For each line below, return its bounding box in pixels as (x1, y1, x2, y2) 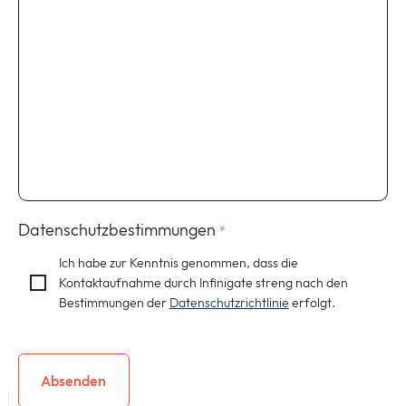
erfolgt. (288, 295, 335, 312)
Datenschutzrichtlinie (169, 295, 289, 312)
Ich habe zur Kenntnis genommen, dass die (58, 255, 298, 272)
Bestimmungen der (58, 295, 169, 312)
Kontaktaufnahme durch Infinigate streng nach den (58, 275, 348, 292)
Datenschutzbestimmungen (18, 219, 216, 241)
